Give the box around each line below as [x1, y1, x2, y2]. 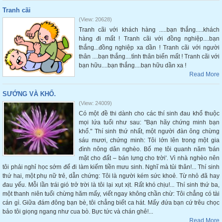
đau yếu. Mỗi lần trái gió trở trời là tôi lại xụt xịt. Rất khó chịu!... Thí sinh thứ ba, [2, 181, 220, 188]
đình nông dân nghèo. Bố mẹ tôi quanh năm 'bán [79, 146, 220, 153]
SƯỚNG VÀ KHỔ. [2, 90, 56, 98]
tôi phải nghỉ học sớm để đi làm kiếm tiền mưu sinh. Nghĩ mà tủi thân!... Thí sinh [2, 164, 220, 170]
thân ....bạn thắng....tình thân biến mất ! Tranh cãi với [79, 53, 220, 60]
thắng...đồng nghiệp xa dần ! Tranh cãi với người [79, 44, 220, 51]
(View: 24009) [79, 100, 112, 106]
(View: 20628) [79, 16, 112, 22]
